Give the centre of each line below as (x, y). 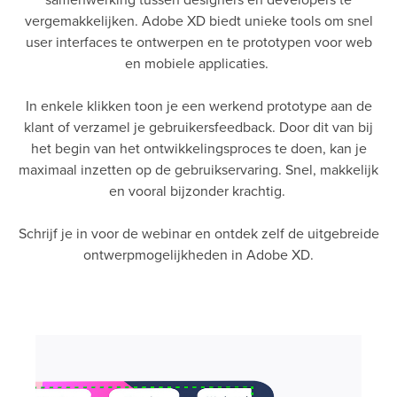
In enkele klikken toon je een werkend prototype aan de (198, 106)
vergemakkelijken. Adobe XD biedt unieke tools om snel (198, 21)
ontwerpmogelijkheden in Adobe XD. (198, 255)
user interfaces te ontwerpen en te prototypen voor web (198, 42)
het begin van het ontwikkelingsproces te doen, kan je (198, 148)
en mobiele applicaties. (198, 63)
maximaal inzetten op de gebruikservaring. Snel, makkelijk (198, 170)
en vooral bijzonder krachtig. (198, 191)
